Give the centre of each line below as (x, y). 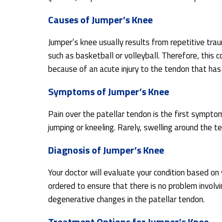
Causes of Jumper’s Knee (100, 20)
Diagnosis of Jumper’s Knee (106, 150)
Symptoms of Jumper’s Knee (109, 91)
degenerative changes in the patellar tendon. (126, 199)
